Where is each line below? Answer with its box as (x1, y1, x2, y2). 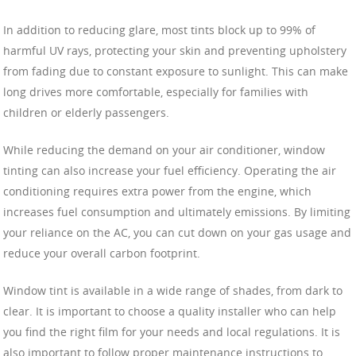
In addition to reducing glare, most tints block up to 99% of (3, 21, 315, 37)
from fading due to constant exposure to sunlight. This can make (3, 63, 348, 79)
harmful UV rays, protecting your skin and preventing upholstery (3, 42, 346, 58)
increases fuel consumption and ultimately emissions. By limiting (3, 203, 350, 219)
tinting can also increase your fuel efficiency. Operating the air (3, 162, 336, 178)
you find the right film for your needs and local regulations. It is (3, 323, 340, 339)
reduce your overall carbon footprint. (3, 245, 200, 261)
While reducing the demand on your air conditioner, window (3, 141, 325, 157)
